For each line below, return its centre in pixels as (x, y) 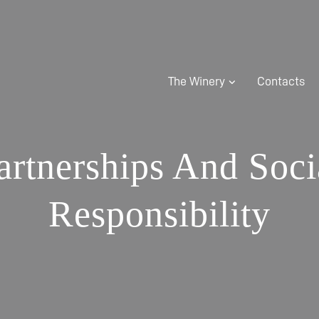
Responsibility (159, 214)
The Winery (197, 81)
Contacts (281, 81)
